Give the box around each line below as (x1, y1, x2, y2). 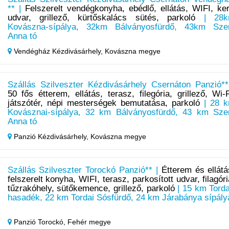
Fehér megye (67, 218, 111, 226)
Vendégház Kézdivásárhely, (11, 47, 105, 56)
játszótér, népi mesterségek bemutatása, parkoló (7, 98, 200, 108)
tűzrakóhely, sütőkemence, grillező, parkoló (7, 184, 175, 194)
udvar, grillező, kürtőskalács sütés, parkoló (7, 13, 196, 23)
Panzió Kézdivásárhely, (11, 132, 90, 141)
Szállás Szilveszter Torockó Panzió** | (7, 165, 162, 175)
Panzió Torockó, (11, 218, 67, 226)
